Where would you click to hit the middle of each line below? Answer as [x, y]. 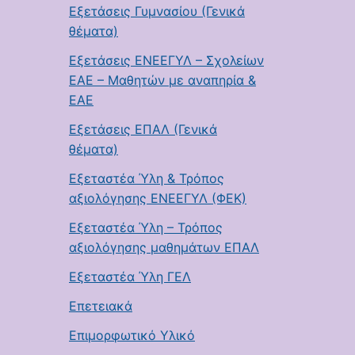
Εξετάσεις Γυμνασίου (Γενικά [157, 11]
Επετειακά [101, 306]
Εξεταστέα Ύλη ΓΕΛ [130, 277]
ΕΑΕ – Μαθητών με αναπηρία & [162, 80]
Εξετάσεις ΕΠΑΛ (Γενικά [143, 129]
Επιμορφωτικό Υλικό [132, 335]
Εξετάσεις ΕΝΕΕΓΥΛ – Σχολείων [166, 60]
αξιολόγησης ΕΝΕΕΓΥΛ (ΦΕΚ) [158, 198]
